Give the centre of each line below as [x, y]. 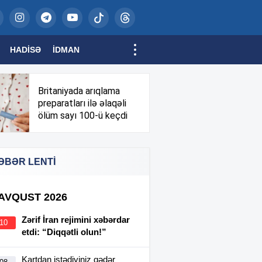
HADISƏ [25, 50]
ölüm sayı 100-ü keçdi [83, 115]
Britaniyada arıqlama [79, 91]
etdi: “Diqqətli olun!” [64, 232]
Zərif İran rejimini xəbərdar [76, 220]
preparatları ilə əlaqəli [82, 103]
